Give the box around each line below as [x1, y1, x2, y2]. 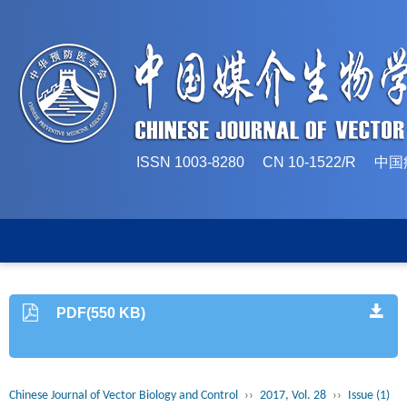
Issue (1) [348, 389, 390, 402]
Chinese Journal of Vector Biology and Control [9, 389, 238, 402]
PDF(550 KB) [56, 305, 146, 321]
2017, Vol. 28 [260, 389, 326, 402]
